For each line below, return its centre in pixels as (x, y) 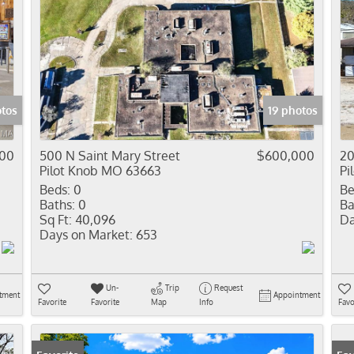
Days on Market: (86, 235)
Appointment (297, 295)
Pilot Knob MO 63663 (100, 171)
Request (228, 288)
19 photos (293, 110)
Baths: (57, 205)
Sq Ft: (56, 220)
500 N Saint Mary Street (110, 156)
